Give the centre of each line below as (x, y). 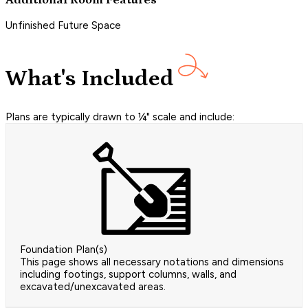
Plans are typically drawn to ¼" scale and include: (120, 117)
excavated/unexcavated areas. (93, 286)
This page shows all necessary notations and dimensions (152, 262)
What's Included (90, 79)
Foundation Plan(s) (64, 249)
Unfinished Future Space (63, 25)
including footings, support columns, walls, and (128, 274)
